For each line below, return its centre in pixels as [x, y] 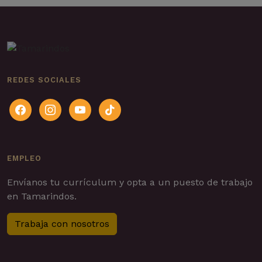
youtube [87, 105]
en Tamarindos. [42, 196]
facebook [29, 105]
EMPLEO [24, 158]
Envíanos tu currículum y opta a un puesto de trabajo [130, 182]
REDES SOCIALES [44, 80]
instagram [61, 105]
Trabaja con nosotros [62, 223]
